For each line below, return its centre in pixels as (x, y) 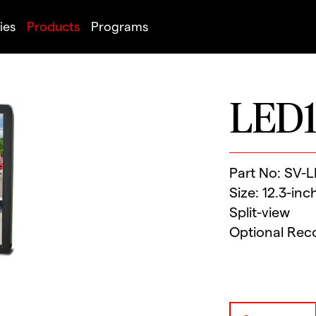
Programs (119, 27)
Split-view (262, 213)
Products (53, 27)
